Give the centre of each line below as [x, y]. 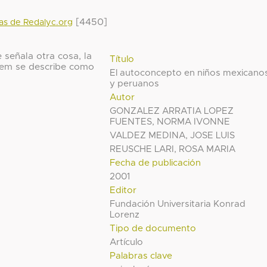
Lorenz [125, 215]
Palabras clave [141, 256]
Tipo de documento [153, 228]
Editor [123, 190]
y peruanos [135, 83]
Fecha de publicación [156, 163]
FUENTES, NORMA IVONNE [170, 122]
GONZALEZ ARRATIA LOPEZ [172, 111]
